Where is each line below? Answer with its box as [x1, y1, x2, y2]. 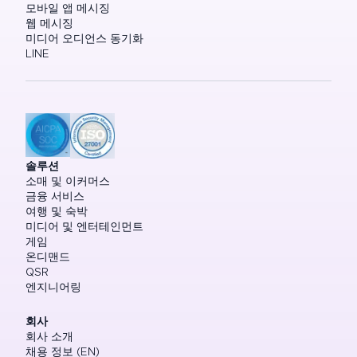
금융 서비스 [25, 188, 84, 203]
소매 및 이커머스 [25, 173, 110, 188]
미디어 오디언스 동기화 [25, 30, 143, 45]
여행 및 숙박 [25, 203, 88, 218]
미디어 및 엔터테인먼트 [25, 218, 143, 233]
